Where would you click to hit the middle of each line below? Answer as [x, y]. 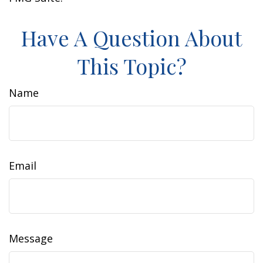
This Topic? [131, 66]
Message [31, 238]
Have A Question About [131, 38]
